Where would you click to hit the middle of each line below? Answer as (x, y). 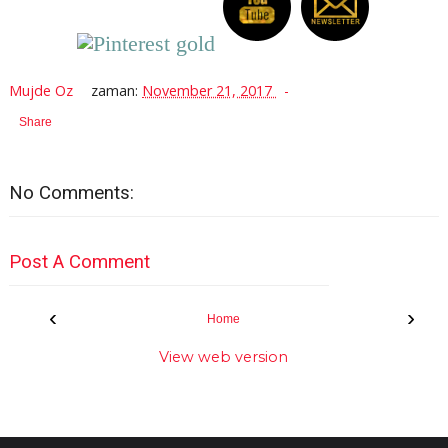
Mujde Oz (42, 91)
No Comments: (71, 193)
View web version (224, 356)
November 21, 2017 (209, 91)
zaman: (117, 91)
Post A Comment (79, 261)
